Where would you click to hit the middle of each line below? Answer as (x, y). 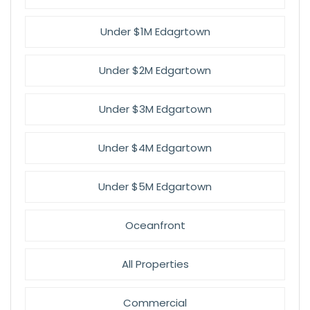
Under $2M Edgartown (155, 70)
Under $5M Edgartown (155, 186)
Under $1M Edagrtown (155, 31)
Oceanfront (155, 225)
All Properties (155, 264)
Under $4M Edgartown (155, 148)
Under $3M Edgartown (155, 109)
